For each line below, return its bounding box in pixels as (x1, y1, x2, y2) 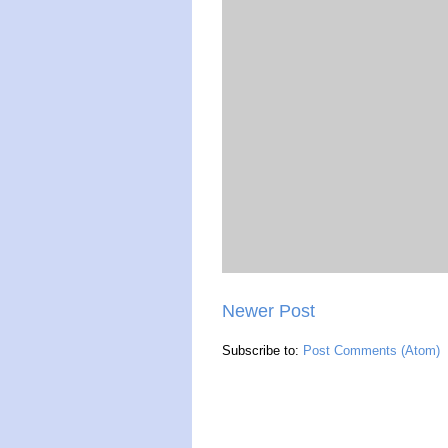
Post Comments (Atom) (303, 342, 440, 358)
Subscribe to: (222, 342, 303, 358)
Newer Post (222, 300, 315, 321)
